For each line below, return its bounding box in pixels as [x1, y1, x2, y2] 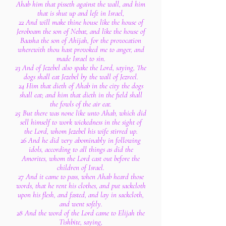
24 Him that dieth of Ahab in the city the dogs [18, 81, 143, 90]
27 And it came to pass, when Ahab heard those [18, 172, 144, 181]
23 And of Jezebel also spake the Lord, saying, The [15, 63, 146, 72]
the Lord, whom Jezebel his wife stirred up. [24, 127, 138, 136]
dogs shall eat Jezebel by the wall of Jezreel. [23, 72, 138, 81]
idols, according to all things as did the [28, 145, 133, 154]
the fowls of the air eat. [50, 99, 111, 108]
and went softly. [59, 199, 102, 208]
